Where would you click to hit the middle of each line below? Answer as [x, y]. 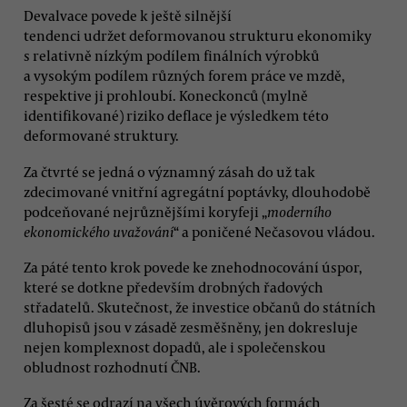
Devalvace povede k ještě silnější [128, 16]
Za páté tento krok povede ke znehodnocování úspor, [193, 267]
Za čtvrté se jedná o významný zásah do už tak [169, 171]
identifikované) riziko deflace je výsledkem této [176, 116]
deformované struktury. [101, 136]
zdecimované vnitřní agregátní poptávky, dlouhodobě [197, 191]
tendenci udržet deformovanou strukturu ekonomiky [198, 36]
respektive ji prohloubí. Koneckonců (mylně [166, 96]
